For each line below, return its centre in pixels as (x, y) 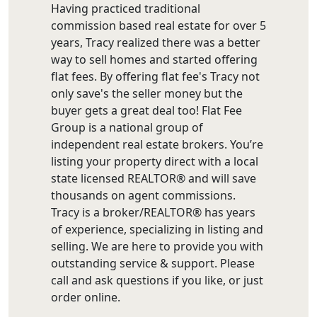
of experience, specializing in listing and (157, 229)
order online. (86, 297)
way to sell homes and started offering (154, 59)
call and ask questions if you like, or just (157, 280)
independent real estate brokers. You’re (157, 144)
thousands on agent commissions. (143, 195)
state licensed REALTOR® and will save (154, 178)
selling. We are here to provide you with (157, 246)
